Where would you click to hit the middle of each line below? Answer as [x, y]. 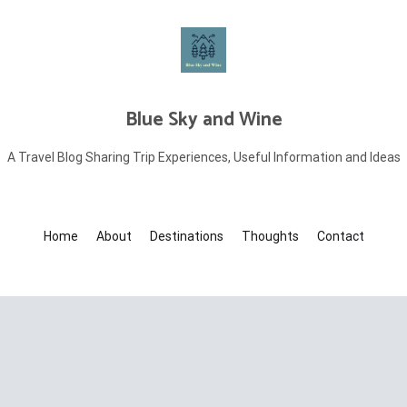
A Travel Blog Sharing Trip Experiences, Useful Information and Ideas [203, 157]
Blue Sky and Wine [203, 120]
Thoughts [270, 236]
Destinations [186, 236]
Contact [340, 236]
